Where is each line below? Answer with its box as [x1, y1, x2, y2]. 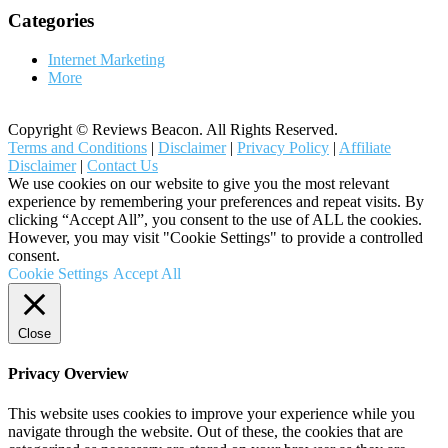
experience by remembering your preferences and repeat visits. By [8, 193, 424, 211]
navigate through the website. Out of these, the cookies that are [8, 422, 403, 440]
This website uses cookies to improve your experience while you [8, 404, 415, 422]
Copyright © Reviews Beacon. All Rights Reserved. [8, 121, 338, 139]
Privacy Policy [237, 139, 329, 157]
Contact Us [87, 157, 158, 175]
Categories [8, 10, 94, 32]
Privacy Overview [8, 365, 129, 383]
